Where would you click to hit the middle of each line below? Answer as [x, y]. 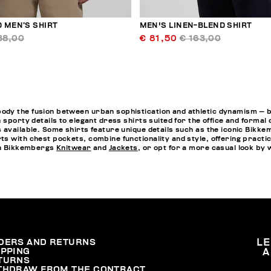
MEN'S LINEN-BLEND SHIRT [196, 26]
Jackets [123, 148]
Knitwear [74, 148]
